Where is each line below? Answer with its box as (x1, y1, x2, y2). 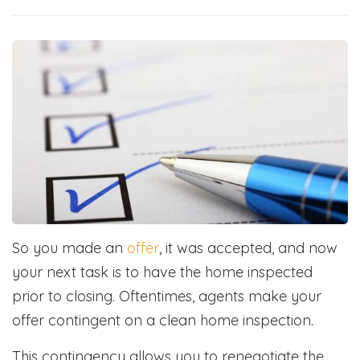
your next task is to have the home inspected (12, 262, 313, 281)
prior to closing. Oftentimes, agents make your (12, 286, 321, 305)
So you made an (12, 238, 127, 257)
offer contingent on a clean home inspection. (12, 310, 313, 329)
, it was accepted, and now (159, 238, 337, 257)
